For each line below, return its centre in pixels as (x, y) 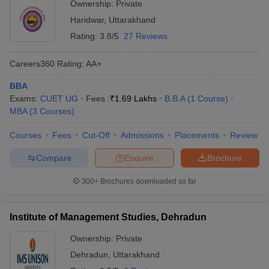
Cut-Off (96, 135)
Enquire (139, 158)
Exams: (25, 98)
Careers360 (32, 63)
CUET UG (59, 98)
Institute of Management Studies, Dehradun (108, 217)
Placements (197, 135)
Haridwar (87, 20)
